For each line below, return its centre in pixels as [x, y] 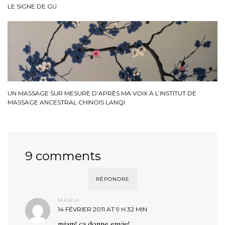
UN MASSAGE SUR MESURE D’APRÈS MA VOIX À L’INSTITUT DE [102, 93]
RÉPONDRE [113, 179]
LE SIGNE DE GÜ [32, 7]
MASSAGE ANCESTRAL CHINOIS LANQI [66, 102]
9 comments [63, 156]
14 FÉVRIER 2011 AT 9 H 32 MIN [102, 209]
